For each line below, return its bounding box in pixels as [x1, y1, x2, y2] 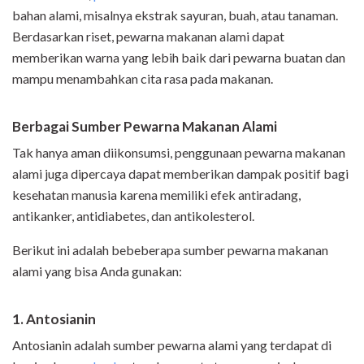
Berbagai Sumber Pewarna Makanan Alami [12, 118, 277, 136]
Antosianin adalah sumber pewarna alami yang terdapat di [12, 337, 331, 353]
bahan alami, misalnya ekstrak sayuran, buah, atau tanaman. [12, 7, 338, 24]
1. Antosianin [12, 310, 96, 328]
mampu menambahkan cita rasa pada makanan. [12, 71, 273, 87]
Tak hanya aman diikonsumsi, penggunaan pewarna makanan [12, 145, 345, 161]
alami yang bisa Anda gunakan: [12, 263, 182, 279]
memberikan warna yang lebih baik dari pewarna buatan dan [12, 50, 345, 66]
